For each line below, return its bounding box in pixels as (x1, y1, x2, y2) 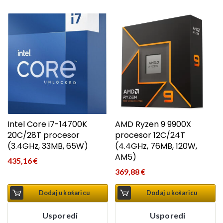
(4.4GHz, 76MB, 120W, (115, 140, 198, 152)
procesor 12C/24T (115, 129, 186, 141)
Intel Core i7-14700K (7, 118, 87, 130)
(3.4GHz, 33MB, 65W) (7, 140, 88, 152)
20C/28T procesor (7, 129, 80, 141)
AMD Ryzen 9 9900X (115, 118, 192, 130)
